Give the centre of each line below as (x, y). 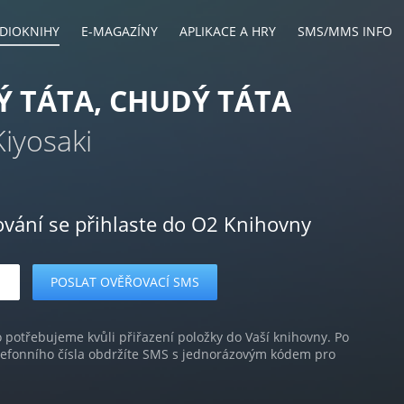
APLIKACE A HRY (228, 31)
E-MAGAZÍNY (119, 31)
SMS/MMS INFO (345, 31)
